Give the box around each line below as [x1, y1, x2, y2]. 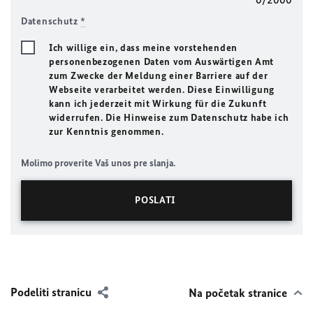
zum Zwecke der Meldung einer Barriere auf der [49, 70, 268, 82]
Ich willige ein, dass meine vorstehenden [49, 42, 238, 54]
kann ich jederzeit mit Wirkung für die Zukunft [49, 98, 267, 110]
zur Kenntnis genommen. [49, 126, 164, 138]
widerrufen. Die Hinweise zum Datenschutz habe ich [49, 112, 289, 124]
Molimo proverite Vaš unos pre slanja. [21, 157, 175, 169]
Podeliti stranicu [10, 285, 92, 299]
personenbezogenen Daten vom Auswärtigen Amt [49, 56, 275, 68]
